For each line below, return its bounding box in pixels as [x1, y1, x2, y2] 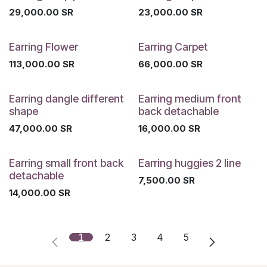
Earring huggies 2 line [138, 156, 241, 169]
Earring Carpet [138, 40, 208, 53]
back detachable [138, 104, 219, 117]
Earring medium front [138, 92, 241, 105]
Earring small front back [9, 156, 123, 169]
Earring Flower [9, 40, 78, 53]
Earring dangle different [9, 92, 124, 105]
